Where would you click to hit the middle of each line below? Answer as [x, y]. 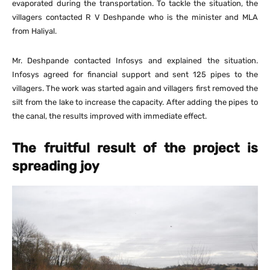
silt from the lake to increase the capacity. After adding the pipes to [135, 102]
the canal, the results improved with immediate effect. [109, 116]
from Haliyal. [34, 31]
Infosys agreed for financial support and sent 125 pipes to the [135, 74]
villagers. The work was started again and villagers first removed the [135, 88]
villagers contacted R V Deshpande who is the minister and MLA [135, 17]
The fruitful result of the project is [135, 148]
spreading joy [56, 166]
